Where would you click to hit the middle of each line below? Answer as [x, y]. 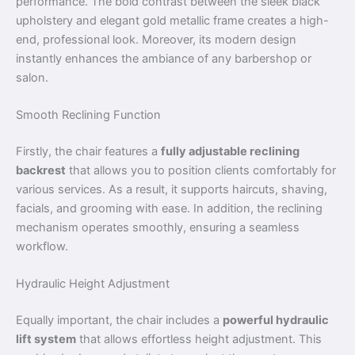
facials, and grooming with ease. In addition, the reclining [169, 208]
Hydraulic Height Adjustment [93, 284]
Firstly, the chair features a [88, 151]
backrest [41, 170]
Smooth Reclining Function [88, 115]
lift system [46, 340]
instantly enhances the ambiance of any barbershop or [164, 58]
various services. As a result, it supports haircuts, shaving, [172, 189]
